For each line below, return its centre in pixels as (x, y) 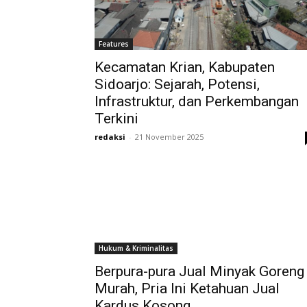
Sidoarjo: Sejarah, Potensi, (177, 84)
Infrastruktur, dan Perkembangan (197, 101)
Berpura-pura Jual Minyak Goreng (199, 271)
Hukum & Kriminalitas (136, 248)
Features (114, 44)
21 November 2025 (169, 137)
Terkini (116, 119)
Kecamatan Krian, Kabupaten (185, 67)
